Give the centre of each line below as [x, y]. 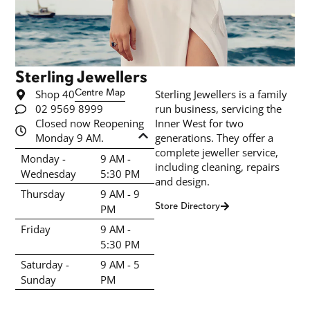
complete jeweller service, [217, 153]
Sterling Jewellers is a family [221, 94]
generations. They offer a [214, 138]
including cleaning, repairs [217, 167]
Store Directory [188, 206]
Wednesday [49, 174]
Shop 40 [55, 94]
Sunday [39, 280]
